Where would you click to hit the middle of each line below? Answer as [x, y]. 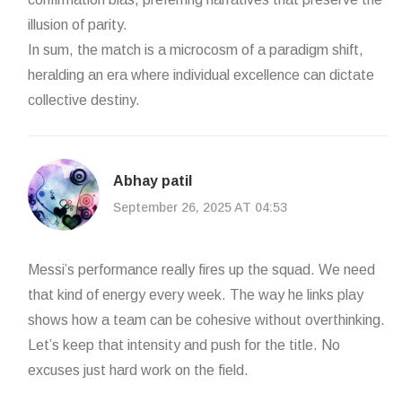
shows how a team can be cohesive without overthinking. [206, 320]
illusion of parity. [78, 25]
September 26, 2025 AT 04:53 [200, 207]
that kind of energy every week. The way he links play [196, 295]
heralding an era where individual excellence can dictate [201, 75]
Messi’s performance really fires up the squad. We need [201, 270]
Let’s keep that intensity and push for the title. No [184, 345]
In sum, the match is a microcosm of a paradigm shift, [196, 50]
